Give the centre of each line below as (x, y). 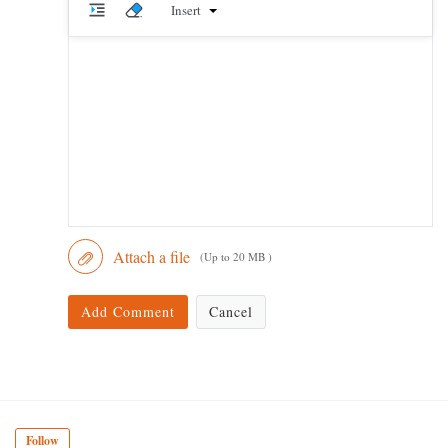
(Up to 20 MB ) (235, 257)
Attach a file (151, 257)
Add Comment (127, 312)
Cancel (230, 312)
